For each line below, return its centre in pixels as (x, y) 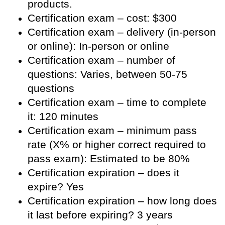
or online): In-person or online (98, 46)
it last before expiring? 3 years (100, 215)
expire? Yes (56, 187)
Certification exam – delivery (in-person (122, 32)
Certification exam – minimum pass (112, 130)
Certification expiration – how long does (122, 201)
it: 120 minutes (63, 116)
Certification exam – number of (101, 60)
